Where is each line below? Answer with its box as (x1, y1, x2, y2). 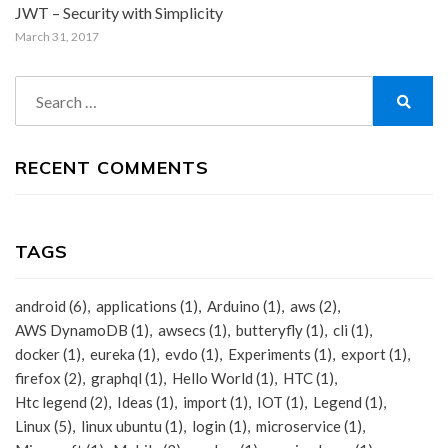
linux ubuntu (81, 417, 162, 435)
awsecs (158, 321, 206, 339)
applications (96, 297, 177, 315)
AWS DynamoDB (15, 321, 128, 339)
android (15, 297, 66, 315)
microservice (256, 417, 341, 435)
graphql (91, 369, 142, 387)
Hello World (172, 369, 253, 387)
